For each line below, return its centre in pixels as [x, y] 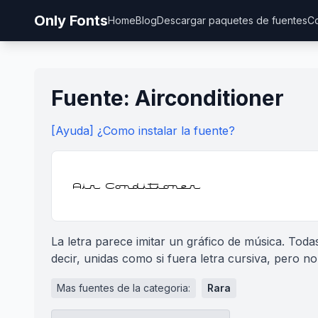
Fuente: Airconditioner [168, 98]
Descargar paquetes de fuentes [232, 20]
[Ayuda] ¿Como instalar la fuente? [143, 131]
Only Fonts [71, 21]
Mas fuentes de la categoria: [124, 288]
